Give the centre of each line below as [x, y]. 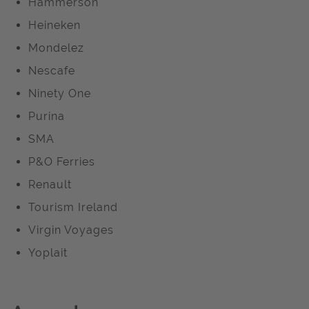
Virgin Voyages [71, 230]
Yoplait [48, 253]
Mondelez [56, 48]
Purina [47, 116]
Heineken [54, 25]
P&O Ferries [62, 162]
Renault [50, 185]
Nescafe [52, 71]
